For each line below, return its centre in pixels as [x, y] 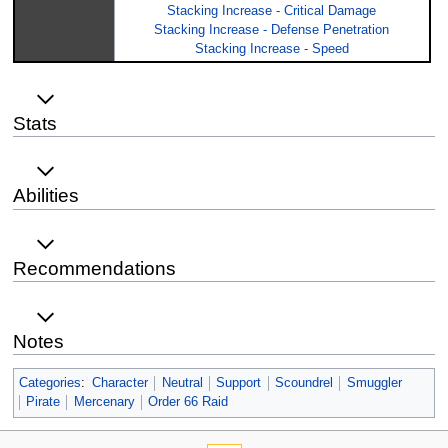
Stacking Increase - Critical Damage [272, 10]
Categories [49, 382]
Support [239, 382]
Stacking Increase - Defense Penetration [272, 29]
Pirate [43, 401]
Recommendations [94, 269]
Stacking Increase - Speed [271, 48]
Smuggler [374, 382]
